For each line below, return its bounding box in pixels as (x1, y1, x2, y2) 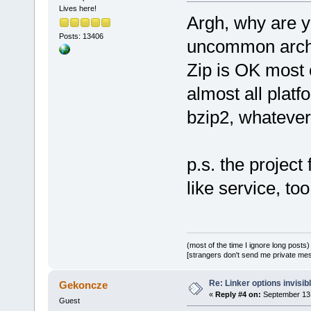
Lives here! (58, 3, 96, 12)
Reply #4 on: (215, 290, 261, 299)
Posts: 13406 (58, 32, 103, 41)
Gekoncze (59, 279, 108, 292)
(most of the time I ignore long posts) (186, 241, 310, 250)
